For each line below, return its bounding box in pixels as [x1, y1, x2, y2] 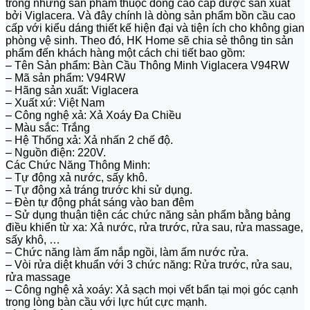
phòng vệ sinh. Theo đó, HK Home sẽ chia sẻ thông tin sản [6, 35, 293, 47]
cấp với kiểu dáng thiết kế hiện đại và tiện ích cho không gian [6, 22, 304, 35]
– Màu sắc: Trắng [6, 122, 90, 134]
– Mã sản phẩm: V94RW [6, 72, 125, 84]
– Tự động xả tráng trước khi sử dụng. [6, 184, 192, 197]
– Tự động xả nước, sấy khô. [6, 172, 147, 184]
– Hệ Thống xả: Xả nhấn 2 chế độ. [6, 134, 173, 147]
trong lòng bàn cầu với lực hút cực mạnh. [6, 296, 207, 309]
